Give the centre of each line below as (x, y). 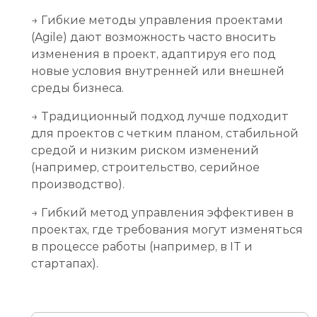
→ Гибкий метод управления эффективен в (162, 212)
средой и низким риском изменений (145, 150)
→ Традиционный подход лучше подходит (160, 116)
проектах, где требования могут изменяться (167, 229)
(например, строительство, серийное (145, 167)
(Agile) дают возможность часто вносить (154, 37)
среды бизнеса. (77, 88)
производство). (78, 184)
